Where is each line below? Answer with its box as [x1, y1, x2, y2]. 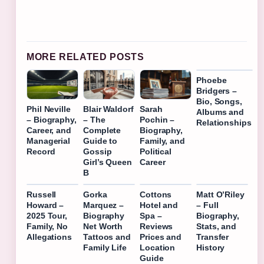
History [196, 243, 225, 253]
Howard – [27, 200, 64, 210]
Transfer [196, 232, 229, 242]
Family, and [140, 136, 185, 146]
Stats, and [196, 222, 237, 232]
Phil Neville [27, 104, 71, 114]
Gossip [83, 147, 112, 157]
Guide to [83, 136, 118, 146]
